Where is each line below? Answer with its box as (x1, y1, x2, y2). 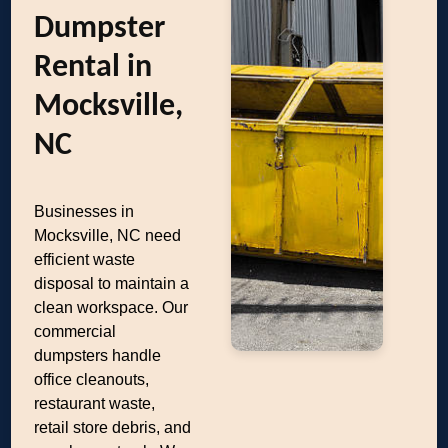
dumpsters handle (34, 347, 162, 364)
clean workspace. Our (34, 299, 189, 316)
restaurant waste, (34, 395, 156, 412)
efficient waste (34, 251, 136, 268)
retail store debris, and (34, 419, 192, 436)
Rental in (34, 52, 153, 84)
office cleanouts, (34, 371, 150, 388)
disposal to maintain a (34, 275, 190, 292)
